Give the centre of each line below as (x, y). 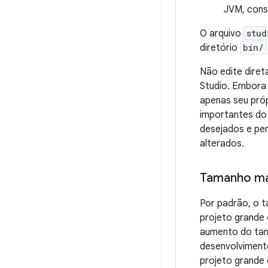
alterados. (222, 144)
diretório (220, 48)
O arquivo (222, 33)
